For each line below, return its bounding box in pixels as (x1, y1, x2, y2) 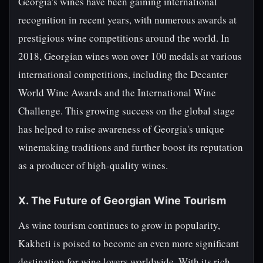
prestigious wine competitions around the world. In (18, 31, 230, 45)
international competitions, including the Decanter (18, 68, 228, 81)
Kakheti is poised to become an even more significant (18, 237, 239, 250)
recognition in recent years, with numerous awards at (18, 13, 237, 26)
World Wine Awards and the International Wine (18, 86, 216, 99)
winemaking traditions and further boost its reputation (18, 140, 243, 154)
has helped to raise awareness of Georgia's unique (18, 122, 224, 136)
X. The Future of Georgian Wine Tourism (18, 194, 226, 207)
